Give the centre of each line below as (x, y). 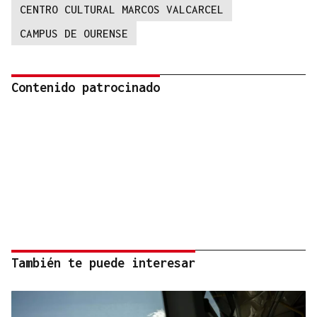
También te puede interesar (103, 263)
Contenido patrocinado (86, 88)
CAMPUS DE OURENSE (74, 34)
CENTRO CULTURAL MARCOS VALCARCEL (122, 10)
